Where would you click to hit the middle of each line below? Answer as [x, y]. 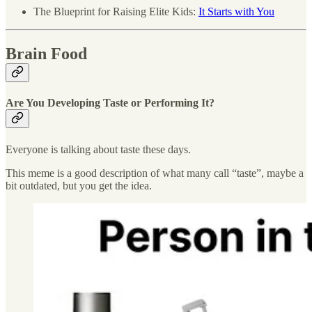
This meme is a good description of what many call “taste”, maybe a [155, 173]
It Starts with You [236, 12]
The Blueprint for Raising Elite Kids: [116, 12]
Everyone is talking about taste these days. [98, 149]
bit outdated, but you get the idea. [79, 185]
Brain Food [46, 54]
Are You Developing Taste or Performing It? [110, 103]
